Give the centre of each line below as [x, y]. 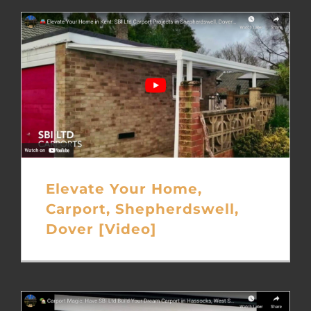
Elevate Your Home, [124, 189]
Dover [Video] [101, 229]
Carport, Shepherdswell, [142, 209]
